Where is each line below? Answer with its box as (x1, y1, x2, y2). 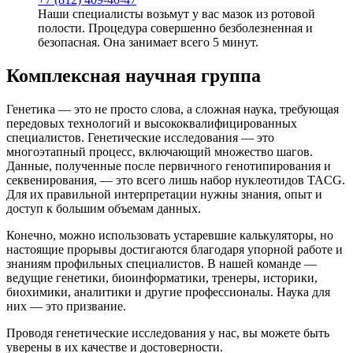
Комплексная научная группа (6, 65, 261, 87)
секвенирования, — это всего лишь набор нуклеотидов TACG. (6, 173, 345, 187)
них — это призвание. (6, 299, 126, 313)
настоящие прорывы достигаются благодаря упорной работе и (6, 242, 343, 256)
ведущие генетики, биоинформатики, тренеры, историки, (6, 270, 318, 284)
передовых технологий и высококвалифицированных (6, 116, 297, 130)
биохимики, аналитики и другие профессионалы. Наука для (6, 284, 330, 299)
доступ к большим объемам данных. (6, 201, 201, 215)
